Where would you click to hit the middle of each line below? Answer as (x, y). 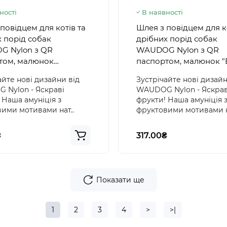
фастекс (152, 83)
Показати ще (120, 180)
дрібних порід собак (177, 39)
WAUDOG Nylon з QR (178, 50)
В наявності (162, 12)
